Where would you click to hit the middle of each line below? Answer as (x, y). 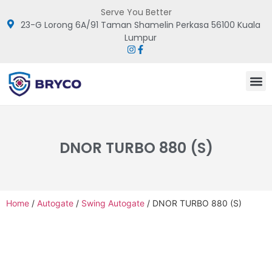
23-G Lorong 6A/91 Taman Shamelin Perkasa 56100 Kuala (141, 25)
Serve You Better (136, 12)
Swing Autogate (113, 203)
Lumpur (141, 38)
